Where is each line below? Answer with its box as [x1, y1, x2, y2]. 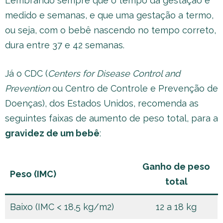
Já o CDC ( [5, 68, 48, 79]
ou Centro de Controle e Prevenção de [52, 83, 218, 94]
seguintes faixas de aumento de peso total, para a [5, 113, 218, 123]
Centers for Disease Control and [48, 68, 180, 79]
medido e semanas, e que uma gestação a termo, [5, 10, 214, 20]
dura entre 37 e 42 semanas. [5, 40, 124, 50]
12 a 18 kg [156, 202, 197, 212]
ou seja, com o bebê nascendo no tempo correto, [5, 25, 216, 35]
